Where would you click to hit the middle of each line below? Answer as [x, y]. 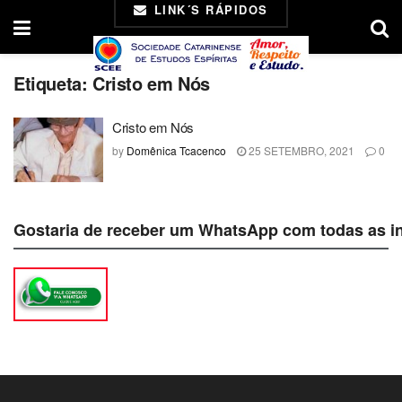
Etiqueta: [53, 83]
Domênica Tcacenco [176, 150]
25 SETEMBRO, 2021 [300, 150]
